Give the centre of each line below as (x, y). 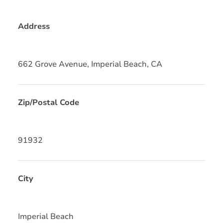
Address (34, 26)
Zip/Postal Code (49, 102)
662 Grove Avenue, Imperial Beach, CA (90, 64)
